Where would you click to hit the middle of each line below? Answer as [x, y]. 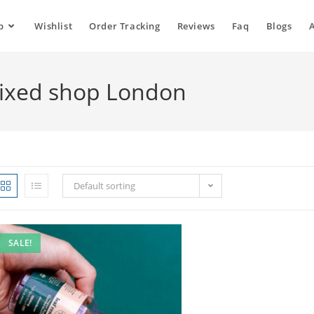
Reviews [196, 26]
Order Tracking [125, 26]
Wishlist [54, 26]
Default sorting [104, 186]
